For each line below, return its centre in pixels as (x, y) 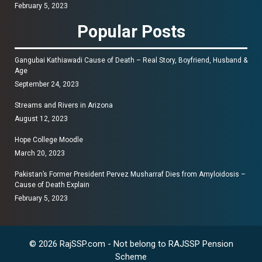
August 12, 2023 (41, 119)
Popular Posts (131, 32)
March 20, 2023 (40, 154)
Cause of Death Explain (52, 185)
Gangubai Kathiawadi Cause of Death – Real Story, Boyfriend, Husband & (131, 61)
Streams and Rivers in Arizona (64, 106)
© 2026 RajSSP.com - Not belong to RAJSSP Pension (131, 244)
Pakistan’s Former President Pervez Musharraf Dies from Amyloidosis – (130, 175)
